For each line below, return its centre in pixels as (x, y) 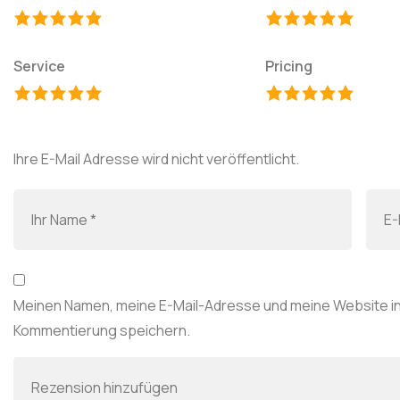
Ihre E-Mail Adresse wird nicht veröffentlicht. (156, 159)
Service (39, 67)
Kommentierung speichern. (102, 331)
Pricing (289, 67)
